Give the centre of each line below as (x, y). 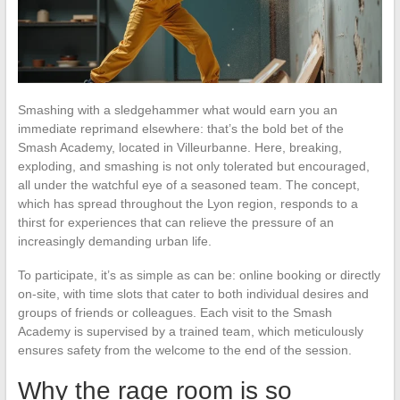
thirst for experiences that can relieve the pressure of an (175, 222)
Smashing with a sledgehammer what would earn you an (177, 109)
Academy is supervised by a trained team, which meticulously (190, 331)
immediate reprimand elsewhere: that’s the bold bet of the (180, 128)
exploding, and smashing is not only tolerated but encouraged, (193, 166)
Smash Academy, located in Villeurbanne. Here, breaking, (179, 147)
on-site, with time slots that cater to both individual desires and (193, 293)
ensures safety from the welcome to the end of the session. (184, 350)
